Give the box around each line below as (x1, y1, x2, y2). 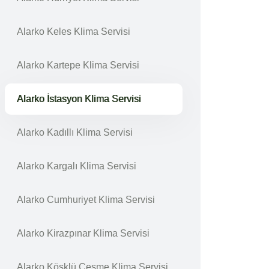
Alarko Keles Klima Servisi (17, 26, 130, 37)
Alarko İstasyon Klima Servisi (17, 94, 141, 104)
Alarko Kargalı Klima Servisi (17, 161, 136, 171)
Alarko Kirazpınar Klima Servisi (17, 228, 150, 238)
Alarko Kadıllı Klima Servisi (17, 127, 133, 138)
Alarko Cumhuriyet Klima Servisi (17, 195, 155, 205)
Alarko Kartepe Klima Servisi (17, 60, 139, 70)
